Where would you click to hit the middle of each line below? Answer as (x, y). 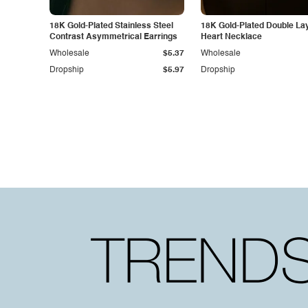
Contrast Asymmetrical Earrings (161, 37)
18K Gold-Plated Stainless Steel (111, 26)
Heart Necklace (231, 37)
